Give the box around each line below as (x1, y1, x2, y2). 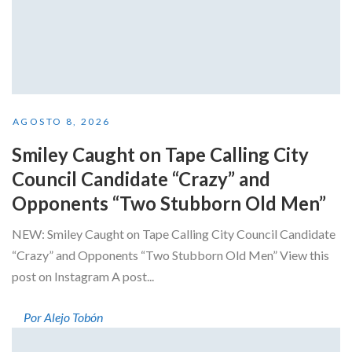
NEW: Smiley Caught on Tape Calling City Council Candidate (12, 225, 335, 241)
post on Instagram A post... (12, 268, 154, 284)
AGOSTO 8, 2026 (13, 115, 111, 127)
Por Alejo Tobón (24, 309, 103, 324)
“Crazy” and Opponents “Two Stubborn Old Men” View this (12, 247, 329, 262)
